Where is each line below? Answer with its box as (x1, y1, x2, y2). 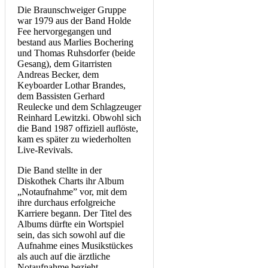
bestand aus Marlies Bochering (17, 37, 133, 48)
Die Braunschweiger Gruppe (17, 5, 126, 16)
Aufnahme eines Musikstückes (17, 240, 133, 251)
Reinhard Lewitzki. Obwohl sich (17, 112, 141, 123)
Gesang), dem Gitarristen (17, 59, 112, 69)
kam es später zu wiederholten (17, 134, 131, 145)
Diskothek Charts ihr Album (17, 176, 124, 187)
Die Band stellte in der (17, 165, 102, 176)
